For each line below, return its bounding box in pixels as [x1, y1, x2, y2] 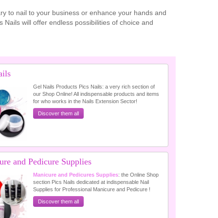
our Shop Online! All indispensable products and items [33, 91, 160, 97]
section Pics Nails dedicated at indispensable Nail [33, 179, 149, 185]
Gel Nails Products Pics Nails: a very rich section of [33, 84, 155, 90]
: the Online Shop [118, 172, 159, 178]
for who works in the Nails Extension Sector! [33, 98, 138, 104]
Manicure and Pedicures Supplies [33, 172, 119, 178]
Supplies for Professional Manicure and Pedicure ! [33, 186, 151, 192]
